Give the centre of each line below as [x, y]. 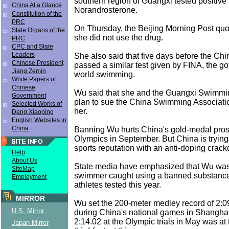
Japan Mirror [30, 223]
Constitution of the [37, 14]
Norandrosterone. [106, 10]
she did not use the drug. [119, 37]
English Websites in [39, 120]
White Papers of [34, 79]
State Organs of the [38, 30]
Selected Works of [37, 104]
